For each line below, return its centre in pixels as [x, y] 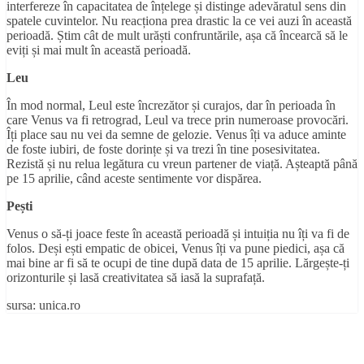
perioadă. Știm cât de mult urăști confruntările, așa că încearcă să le [177, 35]
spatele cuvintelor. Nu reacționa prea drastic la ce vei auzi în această [179, 20]
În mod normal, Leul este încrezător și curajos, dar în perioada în [171, 105]
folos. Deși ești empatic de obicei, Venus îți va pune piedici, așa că [175, 248]
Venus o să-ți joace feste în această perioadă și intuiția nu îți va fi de [178, 233]
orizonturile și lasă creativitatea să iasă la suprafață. [136, 277]
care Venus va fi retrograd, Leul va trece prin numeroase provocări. [178, 119]
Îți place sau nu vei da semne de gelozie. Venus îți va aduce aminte [176, 134]
